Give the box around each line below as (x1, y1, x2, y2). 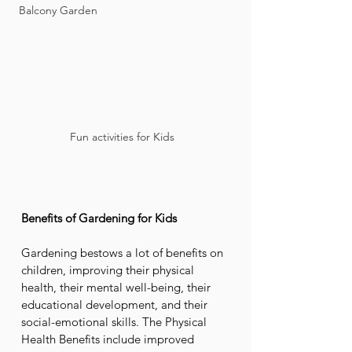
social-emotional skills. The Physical (21, 314, 210, 329)
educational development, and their (21, 297, 211, 312)
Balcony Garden (19, 3, 97, 17)
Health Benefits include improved (21, 332, 197, 346)
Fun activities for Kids (70, 130, 181, 144)
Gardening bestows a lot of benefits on (21, 245, 226, 260)
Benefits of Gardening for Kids (21, 211, 177, 225)
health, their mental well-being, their (21, 280, 214, 295)
